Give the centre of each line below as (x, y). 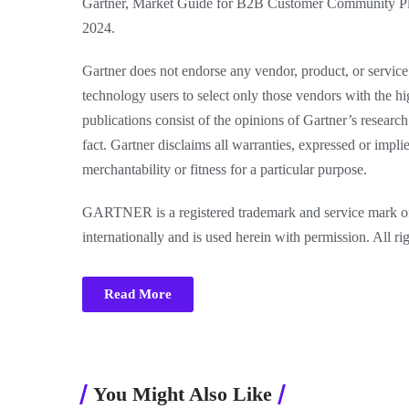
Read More (138, 294)
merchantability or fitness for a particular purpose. (225, 169)
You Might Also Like (183, 394)
